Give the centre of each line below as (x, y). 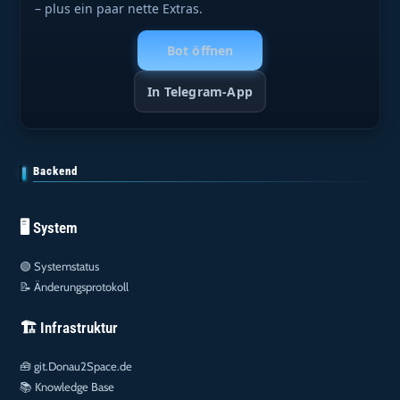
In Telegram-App (200, 92)
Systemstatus (67, 266)
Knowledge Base (75, 386)
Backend (56, 171)
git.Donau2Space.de (83, 366)
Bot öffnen (200, 51)
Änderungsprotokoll (82, 286)
